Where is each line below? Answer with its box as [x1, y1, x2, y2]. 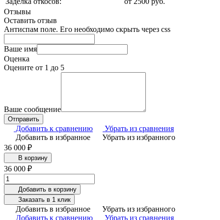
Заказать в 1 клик [16, 195, 71, 203]
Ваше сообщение [4, 105, 61, 113]
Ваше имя [4, 44, 37, 53]
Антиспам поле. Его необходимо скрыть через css [4, 25, 170, 33]
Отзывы [4, 7, 31, 16]
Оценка [4, 54, 29, 63]
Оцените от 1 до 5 [4, 63, 64, 72]
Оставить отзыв [4, 16, 57, 25]
